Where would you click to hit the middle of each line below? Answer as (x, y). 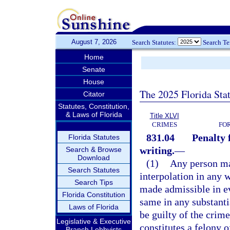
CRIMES (164, 124)
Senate (94, 69)
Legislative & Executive (94, 221)
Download (94, 158)
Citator (94, 94)
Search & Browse (94, 149)
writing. (157, 150)
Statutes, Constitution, (94, 106)
